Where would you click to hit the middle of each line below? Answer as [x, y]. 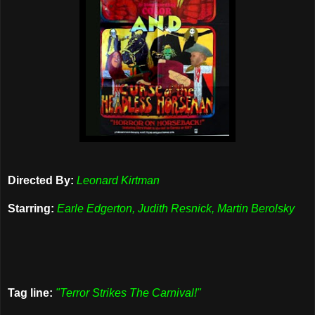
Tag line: [30, 292]
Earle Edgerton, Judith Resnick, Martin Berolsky [176, 208]
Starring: [31, 208]
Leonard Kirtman [118, 180]
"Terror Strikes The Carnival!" [128, 292]
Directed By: [41, 180]
